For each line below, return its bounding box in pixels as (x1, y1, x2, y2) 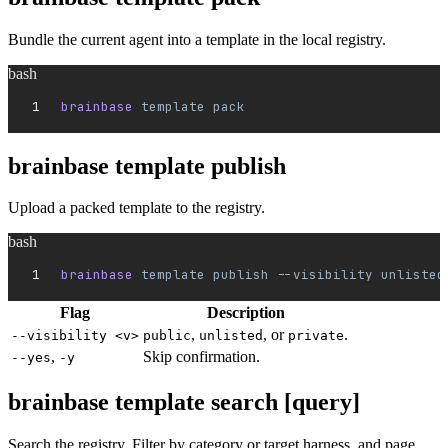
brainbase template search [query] (8, 389, 360, 416)
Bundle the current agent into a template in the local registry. (8, 30, 386, 48)
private (288, 328, 344, 344)
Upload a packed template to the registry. (8, 199, 265, 217)
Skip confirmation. (143, 348, 260, 366)
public (143, 328, 191, 344)
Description (206, 304, 285, 322)
